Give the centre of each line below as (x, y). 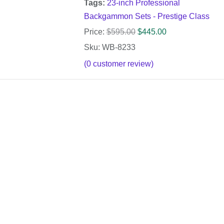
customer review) (122, 64)
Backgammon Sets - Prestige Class (146, 16)
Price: (94, 32)
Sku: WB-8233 (109, 47)
